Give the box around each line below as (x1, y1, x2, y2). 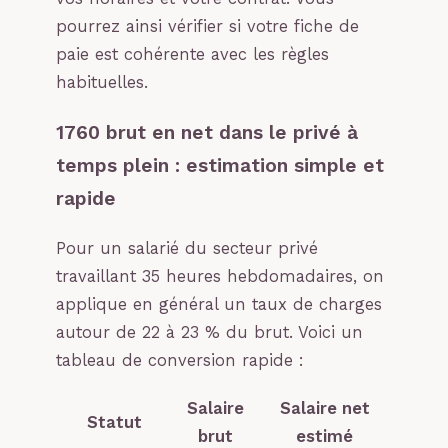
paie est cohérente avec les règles (56, 44, 329, 64)
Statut (87, 412, 142, 432)
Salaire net (279, 398, 370, 418)
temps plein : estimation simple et (56, 154, 384, 178)
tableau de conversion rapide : (56, 351, 304, 371)
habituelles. (56, 72, 148, 92)
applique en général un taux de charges (56, 295, 382, 315)
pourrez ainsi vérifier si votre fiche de (56, 16, 359, 36)
